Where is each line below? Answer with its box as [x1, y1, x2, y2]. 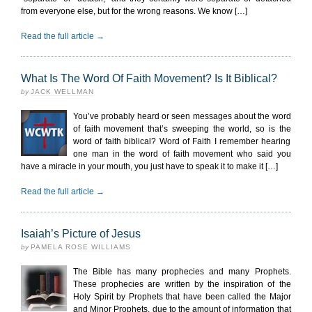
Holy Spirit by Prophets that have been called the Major [73, 292, 291, 302]
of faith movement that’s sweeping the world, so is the [73, 124, 291, 134]
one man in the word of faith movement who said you [73, 149, 291, 159]
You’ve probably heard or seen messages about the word [73, 111, 291, 121]
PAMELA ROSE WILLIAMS [31, 243, 131, 251]
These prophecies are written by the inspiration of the [73, 279, 291, 289]
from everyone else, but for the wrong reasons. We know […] [21, 6, 247, 16]
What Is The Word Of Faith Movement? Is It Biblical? [21, 72, 277, 84]
